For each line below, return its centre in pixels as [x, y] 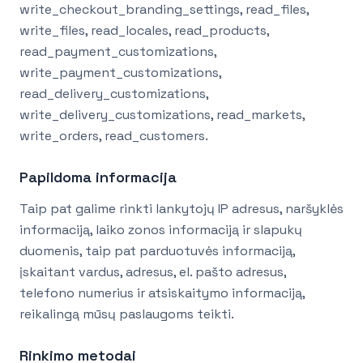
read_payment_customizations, [118, 52]
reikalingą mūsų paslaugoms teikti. [127, 314]
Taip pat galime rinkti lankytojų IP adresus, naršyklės [181, 209]
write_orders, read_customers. [114, 136]
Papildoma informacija [98, 177]
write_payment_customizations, [120, 73]
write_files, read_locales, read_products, [144, 31]
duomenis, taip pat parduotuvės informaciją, [157, 251]
